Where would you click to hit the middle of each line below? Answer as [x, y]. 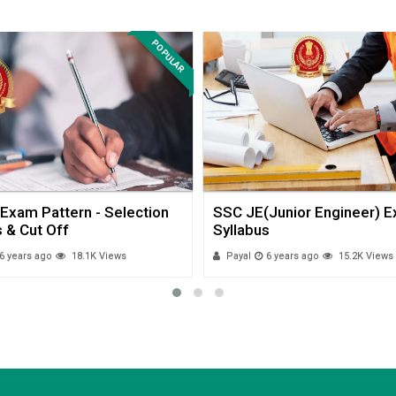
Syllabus [242, 230]
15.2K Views [365, 256]
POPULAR [168, 56]
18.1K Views [97, 256]
